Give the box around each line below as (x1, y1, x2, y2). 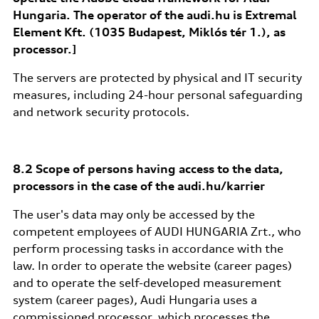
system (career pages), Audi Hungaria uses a (12, 293, 257, 307)
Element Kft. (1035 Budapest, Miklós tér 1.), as (12, 25, 286, 39)
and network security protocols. (12, 105, 189, 119)
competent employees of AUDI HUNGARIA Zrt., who (12, 224, 301, 239)
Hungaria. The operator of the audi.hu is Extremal (12, 8, 297, 22)
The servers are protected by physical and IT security (12, 70, 302, 85)
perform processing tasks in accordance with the (12, 241, 283, 256)
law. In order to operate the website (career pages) (12, 258, 292, 273)
